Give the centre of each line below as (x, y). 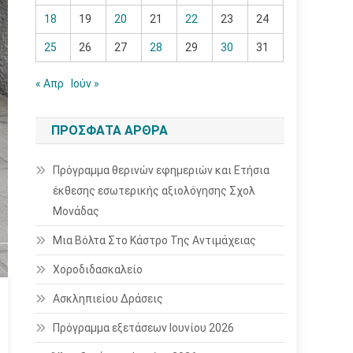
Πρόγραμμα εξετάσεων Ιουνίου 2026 (144, 328)
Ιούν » (85, 84)
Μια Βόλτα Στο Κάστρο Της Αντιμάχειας (155, 240)
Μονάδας (76, 211)
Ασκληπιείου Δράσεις (108, 299)
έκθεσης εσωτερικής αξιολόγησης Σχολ (154, 191)
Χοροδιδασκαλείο (98, 269)
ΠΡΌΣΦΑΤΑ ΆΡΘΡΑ (110, 130)
